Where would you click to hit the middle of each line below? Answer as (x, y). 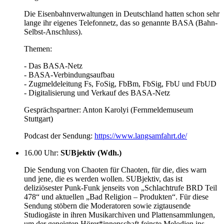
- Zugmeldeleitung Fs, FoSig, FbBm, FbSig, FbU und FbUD (120, 83)
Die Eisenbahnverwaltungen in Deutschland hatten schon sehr (122, 13)
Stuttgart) (38, 118)
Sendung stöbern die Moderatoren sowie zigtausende (107, 205)
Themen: (38, 48)
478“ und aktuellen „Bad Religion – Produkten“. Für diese (116, 196)
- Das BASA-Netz (53, 65)
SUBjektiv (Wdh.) (91, 152)
